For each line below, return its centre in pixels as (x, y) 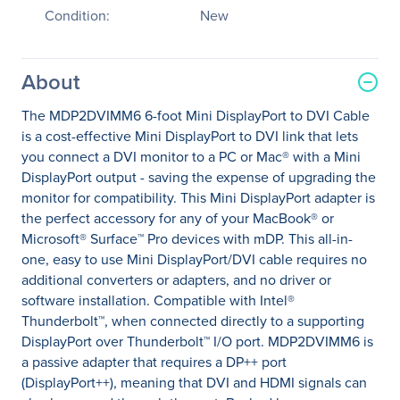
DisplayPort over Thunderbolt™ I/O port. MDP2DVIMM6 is (197, 342)
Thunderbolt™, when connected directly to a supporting (193, 321)
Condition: (77, 16)
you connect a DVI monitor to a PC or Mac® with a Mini (191, 157)
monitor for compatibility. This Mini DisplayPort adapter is (198, 198)
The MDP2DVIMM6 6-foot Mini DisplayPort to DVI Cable (196, 116)
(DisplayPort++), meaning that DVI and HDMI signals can (194, 383)
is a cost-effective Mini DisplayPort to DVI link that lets (190, 136)
